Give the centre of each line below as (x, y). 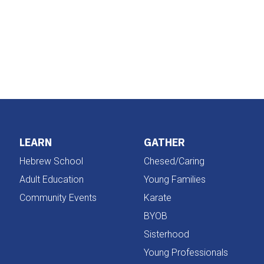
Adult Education (52, 179)
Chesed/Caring (174, 161)
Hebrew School (52, 161)
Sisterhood (166, 234)
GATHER (164, 142)
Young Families (174, 179)
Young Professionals (186, 252)
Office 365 (169, 27)
